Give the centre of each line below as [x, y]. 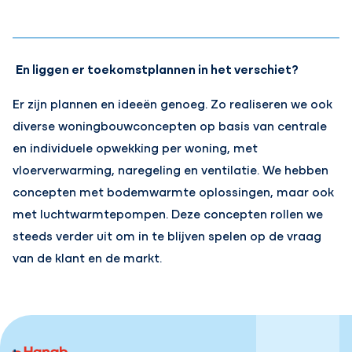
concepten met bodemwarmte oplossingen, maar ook [174, 191]
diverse [36, 125]
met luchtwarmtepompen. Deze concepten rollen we [168, 213]
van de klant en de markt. [89, 257]
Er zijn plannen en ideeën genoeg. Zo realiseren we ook [173, 103]
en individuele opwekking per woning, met [136, 147]
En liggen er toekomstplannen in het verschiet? [158, 69]
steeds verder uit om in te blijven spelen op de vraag [167, 235]
